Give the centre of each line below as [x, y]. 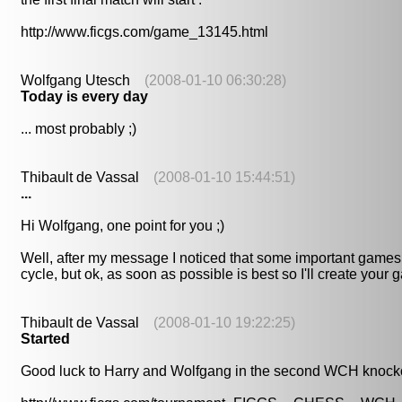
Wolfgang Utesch [83, 81]
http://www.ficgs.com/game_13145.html [144, 32]
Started [45, 339]
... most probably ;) [79, 129]
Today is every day [84, 97]
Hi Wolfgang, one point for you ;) [122, 226]
